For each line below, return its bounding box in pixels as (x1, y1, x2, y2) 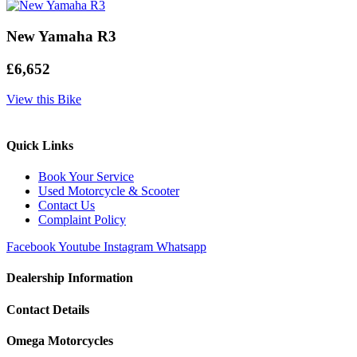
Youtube (58, 239, 100, 253)
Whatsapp (156, 239, 206, 253)
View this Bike (6, 92, 81, 107)
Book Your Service (38, 169, 134, 183)
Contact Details (6, 302, 89, 316)
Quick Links (6, 138, 73, 152)
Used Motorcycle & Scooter (38, 183, 179, 198)
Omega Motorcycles (6, 333, 113, 347)
